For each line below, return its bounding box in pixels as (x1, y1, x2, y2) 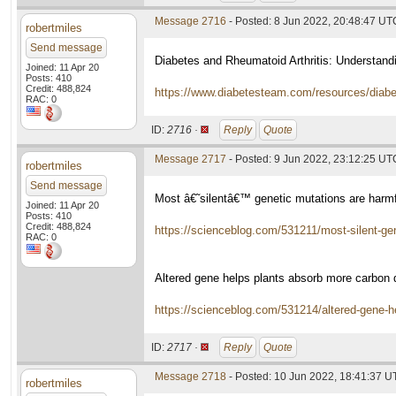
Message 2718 (155, 370, 226, 383)
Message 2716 (155, 15, 226, 27)
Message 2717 (155, 153, 226, 165)
